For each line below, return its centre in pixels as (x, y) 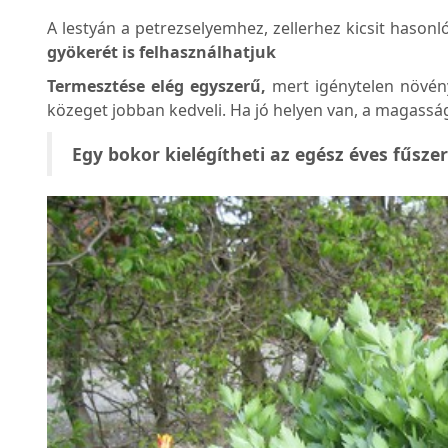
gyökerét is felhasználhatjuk (161, 52)
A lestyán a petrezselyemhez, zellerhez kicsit (216, 28)
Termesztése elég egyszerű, (157, 86)
